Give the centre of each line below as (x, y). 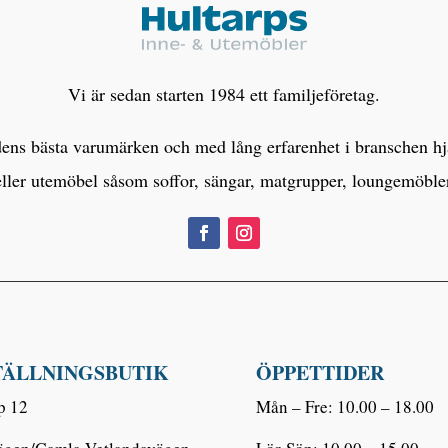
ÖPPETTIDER (319, 373)
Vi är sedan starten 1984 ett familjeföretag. (224, 93)
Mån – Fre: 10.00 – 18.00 (344, 407)
